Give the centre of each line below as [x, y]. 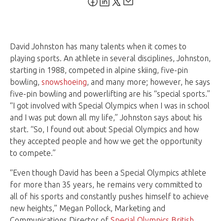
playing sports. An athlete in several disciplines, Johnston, [110, 58]
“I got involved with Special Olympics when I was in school [110, 106]
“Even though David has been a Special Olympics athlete [108, 173]
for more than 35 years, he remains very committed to [106, 185]
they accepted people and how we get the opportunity [106, 141]
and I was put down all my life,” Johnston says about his [106, 118]
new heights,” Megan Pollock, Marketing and [88, 208]
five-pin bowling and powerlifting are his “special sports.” [110, 94]
